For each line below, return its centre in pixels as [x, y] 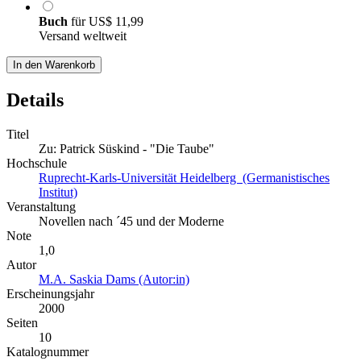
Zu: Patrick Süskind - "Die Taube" [127, 149]
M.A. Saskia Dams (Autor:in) [114, 280]
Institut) [58, 193]
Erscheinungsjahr [50, 294]
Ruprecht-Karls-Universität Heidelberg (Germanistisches [184, 178]
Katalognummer [48, 352]
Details [35, 100]
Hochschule [37, 164]
